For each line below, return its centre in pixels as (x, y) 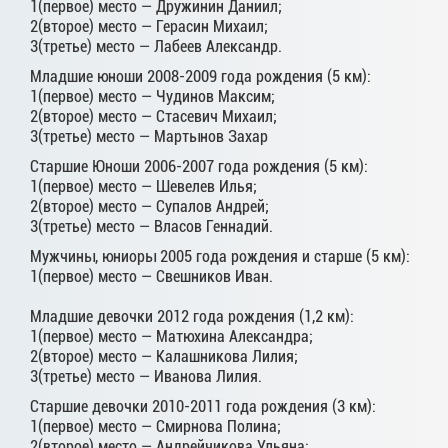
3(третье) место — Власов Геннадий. (151, 227)
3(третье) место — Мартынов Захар (149, 137)
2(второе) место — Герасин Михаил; (149, 27)
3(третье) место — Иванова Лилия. (146, 377)
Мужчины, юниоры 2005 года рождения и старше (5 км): (220, 257)
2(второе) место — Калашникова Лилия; (164, 357)
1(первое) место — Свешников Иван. (151, 277)
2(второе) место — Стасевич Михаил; (153, 117)
